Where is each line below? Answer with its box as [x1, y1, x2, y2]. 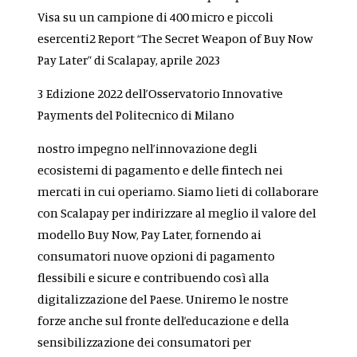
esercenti [37, 30, 90, 47]
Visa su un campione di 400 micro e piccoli [37, 9, 274, 25]
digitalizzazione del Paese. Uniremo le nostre [37, 291, 289, 308]
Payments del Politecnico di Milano [37, 107, 237, 124]
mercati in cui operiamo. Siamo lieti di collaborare [37, 183, 320, 200]
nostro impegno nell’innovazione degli [37, 140, 258, 157]
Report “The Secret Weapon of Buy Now [98, 30, 314, 47]
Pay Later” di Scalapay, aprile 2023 [37, 52, 224, 69]
